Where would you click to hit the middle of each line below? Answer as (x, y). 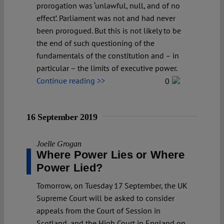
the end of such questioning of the (95, 43)
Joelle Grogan (59, 143)
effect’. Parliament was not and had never (106, 18)
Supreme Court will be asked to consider (105, 198)
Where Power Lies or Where (111, 154)
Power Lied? (70, 167)
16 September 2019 (62, 117)
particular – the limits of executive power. (107, 68)
